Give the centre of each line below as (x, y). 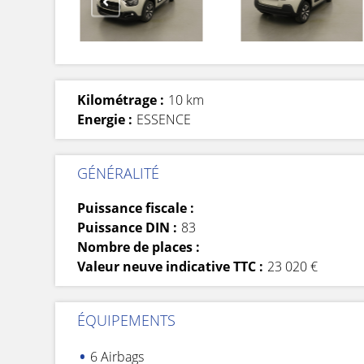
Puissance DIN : (127, 227)
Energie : (105, 119)
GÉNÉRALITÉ (118, 173)
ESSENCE (164, 119)
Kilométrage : (121, 100)
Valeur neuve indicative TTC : (170, 266)
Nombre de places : (139, 247)
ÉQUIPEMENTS (126, 320)
